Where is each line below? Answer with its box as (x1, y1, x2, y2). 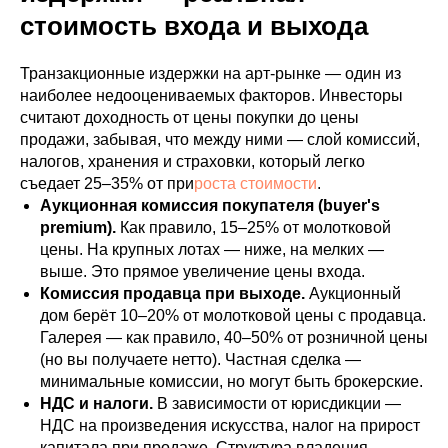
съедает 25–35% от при (20, 175, 194, 192)
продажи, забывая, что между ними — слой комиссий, (20, 131, 420, 148)
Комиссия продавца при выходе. (40, 285, 305, 302)
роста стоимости (194, 175, 317, 192)
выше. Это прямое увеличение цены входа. (40, 263, 365, 280)
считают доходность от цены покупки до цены (20, 109, 359, 126)
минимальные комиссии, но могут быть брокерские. (40, 373, 423, 390)
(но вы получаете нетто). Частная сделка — (40, 351, 361, 368)
